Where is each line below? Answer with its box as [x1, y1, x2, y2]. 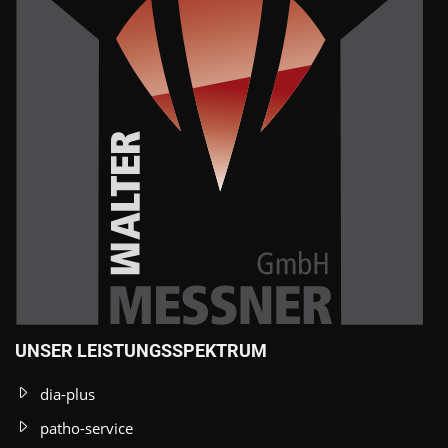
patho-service [40, 417, 133, 438]
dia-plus [40, 383, 95, 404]
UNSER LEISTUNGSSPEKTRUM [15, 339, 267, 361]
